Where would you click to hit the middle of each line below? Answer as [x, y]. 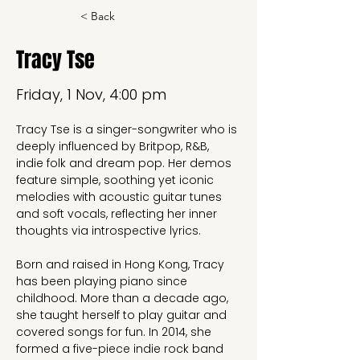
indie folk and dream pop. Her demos [125, 163]
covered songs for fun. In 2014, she [115, 332]
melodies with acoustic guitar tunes [121, 197]
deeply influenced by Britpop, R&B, [114, 146]
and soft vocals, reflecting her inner [118, 214]
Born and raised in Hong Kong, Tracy [122, 264]
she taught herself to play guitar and [123, 315]
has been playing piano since [103, 281]
